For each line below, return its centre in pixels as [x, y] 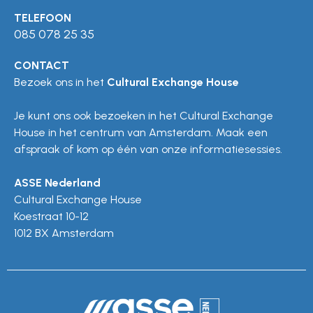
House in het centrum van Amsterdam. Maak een [141, 132]
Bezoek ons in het [60, 82]
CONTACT [42, 65]
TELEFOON [43, 17]
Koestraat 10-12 [51, 216]
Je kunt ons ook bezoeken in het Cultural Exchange [144, 115]
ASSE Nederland [57, 182]
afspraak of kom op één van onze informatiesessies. [148, 149]
